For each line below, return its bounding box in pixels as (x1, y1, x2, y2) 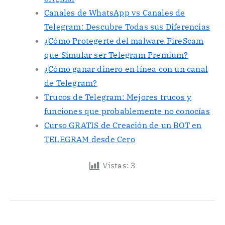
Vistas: (102, 160, 130, 170)
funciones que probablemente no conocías (44, 105, 210, 116)
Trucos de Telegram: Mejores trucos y (44, 91, 192, 102)
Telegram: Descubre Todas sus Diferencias (44, 21, 210, 32)
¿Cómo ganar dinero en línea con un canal (44, 63, 208, 74)
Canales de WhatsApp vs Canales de (44, 7, 185, 18)
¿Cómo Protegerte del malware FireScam (44, 35, 204, 46)
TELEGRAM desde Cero (44, 134, 135, 144)
